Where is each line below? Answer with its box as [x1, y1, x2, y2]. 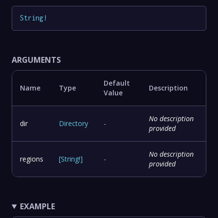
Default [104, 78, 130, 88]
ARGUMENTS [12, 54, 61, 66]
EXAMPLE [19, 201, 55, 212]
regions [20, 154, 43, 164]
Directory [59, 119, 88, 128]
